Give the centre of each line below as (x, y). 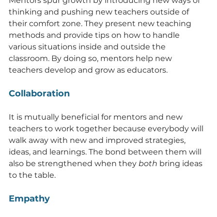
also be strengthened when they (74, 163)
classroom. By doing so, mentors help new (91, 58)
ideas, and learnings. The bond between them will (106, 152)
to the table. (32, 175)
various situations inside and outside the (88, 46)
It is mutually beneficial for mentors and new (97, 117)
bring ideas (181, 163)
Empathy (29, 198)
